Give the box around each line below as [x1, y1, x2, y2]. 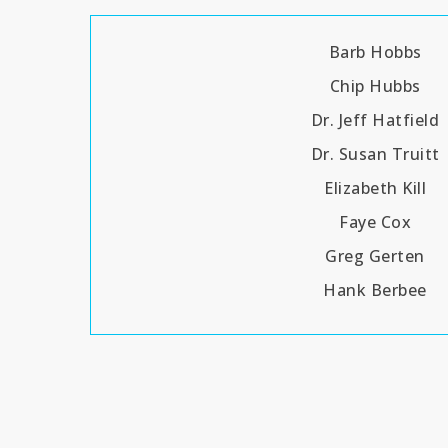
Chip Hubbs [329, 74, 421, 97]
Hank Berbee [323, 278, 427, 301]
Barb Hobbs [328, 40, 422, 63]
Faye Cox [339, 210, 412, 233]
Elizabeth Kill [324, 176, 427, 199]
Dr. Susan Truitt [310, 142, 440, 165]
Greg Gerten [325, 244, 425, 267]
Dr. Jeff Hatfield [310, 108, 440, 131]
